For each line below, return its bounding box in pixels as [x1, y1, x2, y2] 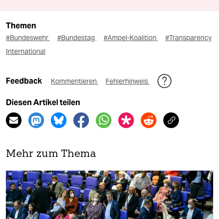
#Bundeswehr [6, 33, 50, 43]
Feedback [6, 76, 44, 86]
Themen [6, 21, 36, 31]
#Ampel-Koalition [104, 33, 158, 43]
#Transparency [165, 33, 212, 43]
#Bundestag [57, 33, 96, 43]
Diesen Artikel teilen [6, 98, 80, 108]
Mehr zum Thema [6, 149, 96, 160]
